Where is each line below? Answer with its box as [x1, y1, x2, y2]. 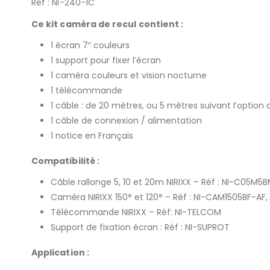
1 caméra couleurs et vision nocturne [51, 69, 207, 82]
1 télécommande [51, 84, 122, 97]
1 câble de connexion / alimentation [51, 115, 202, 127]
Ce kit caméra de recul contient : [31, 18, 184, 31]
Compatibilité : [31, 155, 100, 168]
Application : [31, 246, 89, 259]
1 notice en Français [51, 130, 133, 142]
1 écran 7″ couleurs [51, 39, 130, 52]
